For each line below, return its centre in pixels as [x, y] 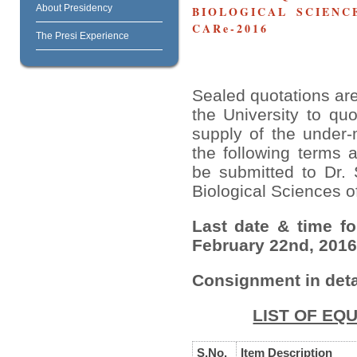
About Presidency [74, 8]
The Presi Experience [82, 36]
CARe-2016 [230, 28]
